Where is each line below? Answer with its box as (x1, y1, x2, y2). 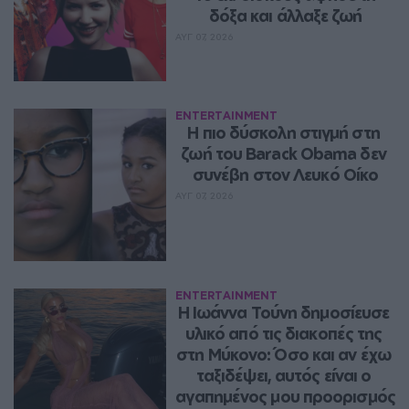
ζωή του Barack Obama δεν (181, 142, 386, 163)
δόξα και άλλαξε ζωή (208, 5, 362, 26)
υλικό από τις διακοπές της (184, 322, 383, 343)
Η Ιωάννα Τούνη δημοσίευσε (177, 301, 390, 322)
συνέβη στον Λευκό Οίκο (192, 163, 379, 184)
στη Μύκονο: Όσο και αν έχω (176, 343, 391, 364)
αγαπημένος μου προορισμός (175, 385, 395, 406)
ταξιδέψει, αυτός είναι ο (195, 364, 372, 385)
